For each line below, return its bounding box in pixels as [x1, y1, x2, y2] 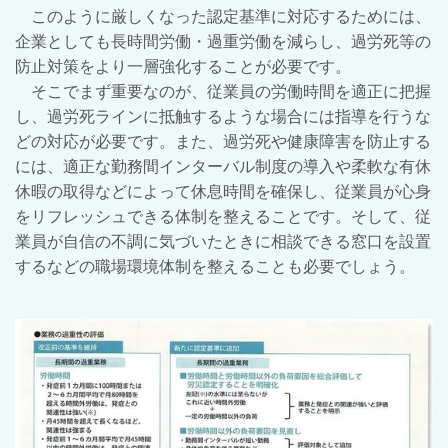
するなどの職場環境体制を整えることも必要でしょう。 [15, 258, 415, 275]
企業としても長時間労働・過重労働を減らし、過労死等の [15, 33, 431, 50]
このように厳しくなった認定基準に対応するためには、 [15, 8, 431, 25]
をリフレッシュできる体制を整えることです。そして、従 [15, 208, 431, 225]
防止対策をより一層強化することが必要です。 [15, 58, 351, 75]
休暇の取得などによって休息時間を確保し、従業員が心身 [15, 183, 431, 200]
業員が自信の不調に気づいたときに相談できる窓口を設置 [15, 233, 431, 250]
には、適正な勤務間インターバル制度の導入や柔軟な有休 [15, 158, 431, 175]
